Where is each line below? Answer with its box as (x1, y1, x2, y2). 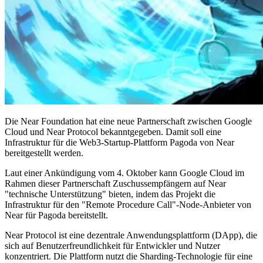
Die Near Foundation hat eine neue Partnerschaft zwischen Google (5, 116, 252, 126)
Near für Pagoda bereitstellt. (5, 210, 108, 220)
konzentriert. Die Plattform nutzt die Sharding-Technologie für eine (5, 251, 252, 261)
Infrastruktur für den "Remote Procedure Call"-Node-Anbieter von (5, 199, 251, 210)
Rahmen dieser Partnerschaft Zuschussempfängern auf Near (5, 178, 226, 188)
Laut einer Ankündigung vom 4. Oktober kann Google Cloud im (5, 167, 244, 178)
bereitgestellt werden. (5, 147, 83, 158)
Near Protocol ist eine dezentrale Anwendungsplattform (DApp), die (5, 230, 257, 240)
